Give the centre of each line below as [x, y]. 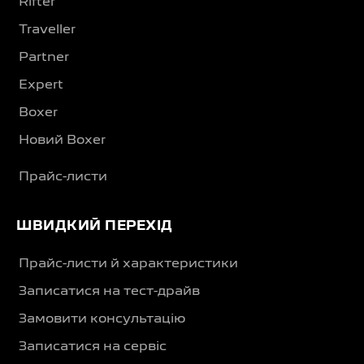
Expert [41, 86]
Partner [44, 58]
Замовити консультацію [102, 320]
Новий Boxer [62, 141]
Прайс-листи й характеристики [128, 264]
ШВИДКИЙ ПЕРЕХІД [95, 227]
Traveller [47, 30]
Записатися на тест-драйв [109, 292]
